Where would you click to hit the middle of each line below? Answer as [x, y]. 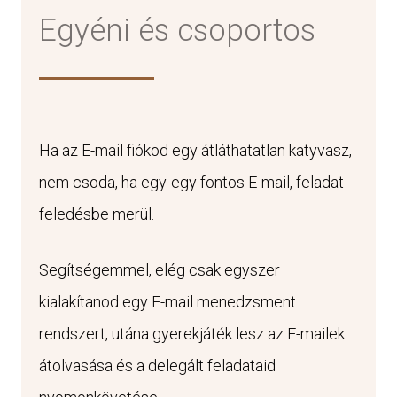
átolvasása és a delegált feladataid [157, 366]
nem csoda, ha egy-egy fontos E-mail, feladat [191, 183]
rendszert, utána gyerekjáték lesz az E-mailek [192, 334]
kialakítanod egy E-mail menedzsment [167, 302]
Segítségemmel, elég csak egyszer [160, 270]
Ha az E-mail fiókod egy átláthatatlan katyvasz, [195, 151]
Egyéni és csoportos [177, 30]
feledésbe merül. [97, 214]
